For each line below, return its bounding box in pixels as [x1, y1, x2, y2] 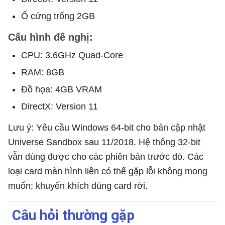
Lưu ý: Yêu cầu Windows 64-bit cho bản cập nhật [8, 122, 205, 133]
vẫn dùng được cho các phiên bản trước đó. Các [8, 151, 203, 162]
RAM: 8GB [21, 67, 64, 77]
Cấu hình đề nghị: [8, 31, 93, 43]
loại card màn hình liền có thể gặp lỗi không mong [8, 166, 207, 176]
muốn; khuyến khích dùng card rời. [8, 180, 148, 191]
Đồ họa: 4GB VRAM [21, 84, 102, 94]
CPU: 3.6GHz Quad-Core [21, 50, 123, 60]
